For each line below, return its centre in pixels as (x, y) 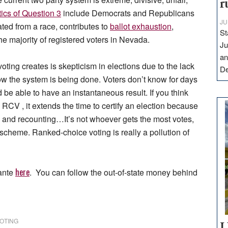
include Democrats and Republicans (128, 13)
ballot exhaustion (141, 26)
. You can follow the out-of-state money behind (113, 173)
